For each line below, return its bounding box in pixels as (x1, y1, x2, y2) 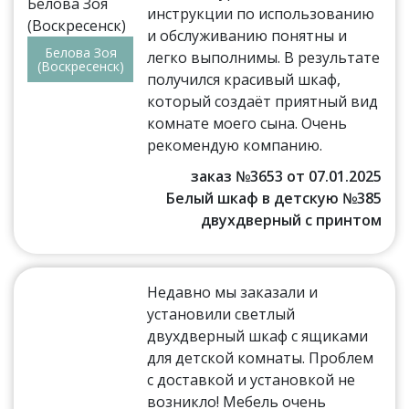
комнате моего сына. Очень (147, 112, 348, 133)
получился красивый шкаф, (147, 68, 341, 89)
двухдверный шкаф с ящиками (147, 325, 369, 346)
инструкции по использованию (147, 3, 375, 24)
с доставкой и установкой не (147, 369, 356, 390)
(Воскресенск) (37, 58, 124, 76)
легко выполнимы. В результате (147, 47, 381, 68)
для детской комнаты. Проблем (147, 347, 374, 368)
